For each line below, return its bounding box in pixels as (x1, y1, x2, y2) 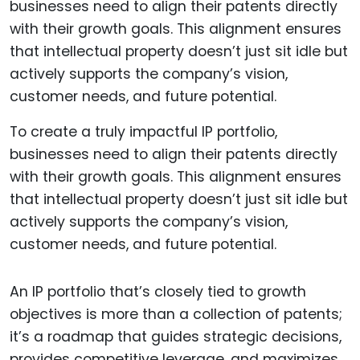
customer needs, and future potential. (10, 234, 276, 254)
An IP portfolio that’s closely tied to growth (10, 281, 306, 301)
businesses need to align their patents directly (10, 144, 337, 164)
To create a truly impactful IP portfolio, (10, 121, 277, 141)
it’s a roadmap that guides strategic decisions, (10, 326, 342, 346)
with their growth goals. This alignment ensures (10, 166, 342, 186)
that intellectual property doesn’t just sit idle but (10, 189, 348, 209)
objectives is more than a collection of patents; (10, 304, 342, 324)
